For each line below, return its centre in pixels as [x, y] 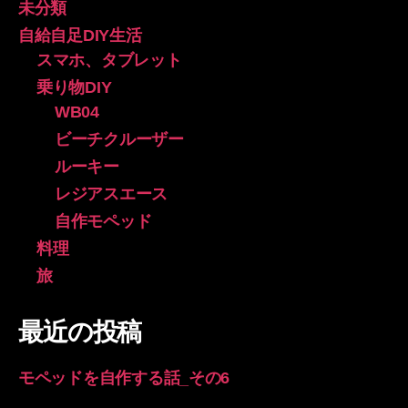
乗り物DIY [74, 87]
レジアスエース [112, 194]
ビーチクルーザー [119, 139]
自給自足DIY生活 [80, 35]
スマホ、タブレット [109, 60]
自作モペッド [103, 221]
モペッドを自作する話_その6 [124, 377]
